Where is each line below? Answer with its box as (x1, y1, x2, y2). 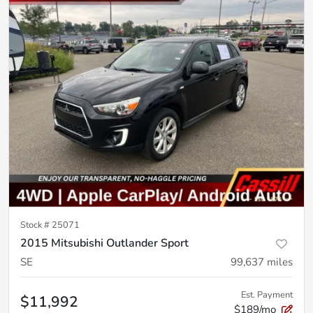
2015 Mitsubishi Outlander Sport (20, 235, 189, 251)
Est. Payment (241, 289, 293, 301)
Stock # (20, 219, 52, 231)
